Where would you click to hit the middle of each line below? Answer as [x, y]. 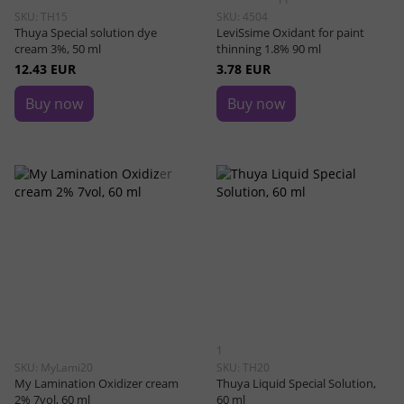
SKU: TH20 [243, 367]
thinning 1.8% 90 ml [269, 49]
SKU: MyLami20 [54, 367]
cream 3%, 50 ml [58, 49]
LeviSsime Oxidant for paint [290, 32]
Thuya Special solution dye [86, 32]
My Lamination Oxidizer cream [96, 383]
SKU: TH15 [41, 17]
